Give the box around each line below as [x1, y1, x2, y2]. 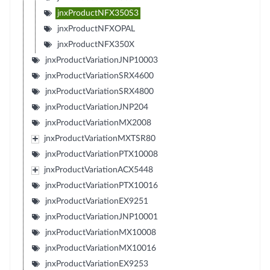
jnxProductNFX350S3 [57, 8, 139, 17]
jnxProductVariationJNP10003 [45, 55, 158, 64]
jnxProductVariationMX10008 [45, 228, 156, 237]
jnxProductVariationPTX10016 [45, 181, 158, 190]
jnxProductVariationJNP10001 [45, 212, 158, 221]
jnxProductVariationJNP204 [45, 102, 148, 111]
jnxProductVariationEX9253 [45, 259, 148, 268]
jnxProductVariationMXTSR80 [43, 134, 155, 143]
